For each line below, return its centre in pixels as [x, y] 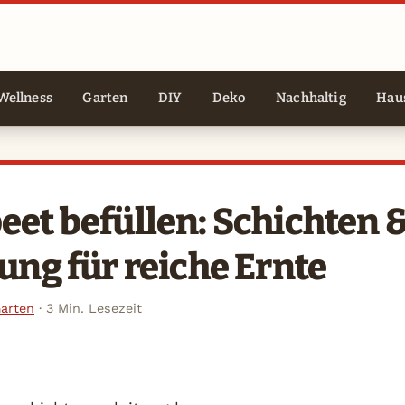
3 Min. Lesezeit [94, 309]
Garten [105, 98]
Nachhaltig [311, 98]
